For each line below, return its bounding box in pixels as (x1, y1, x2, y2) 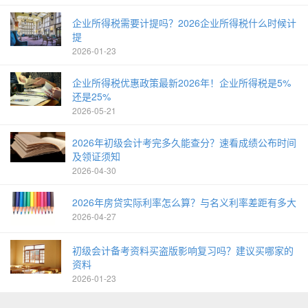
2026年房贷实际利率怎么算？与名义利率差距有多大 (72, 195, 296, 209)
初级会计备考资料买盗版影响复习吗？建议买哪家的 (72, 243, 294, 257)
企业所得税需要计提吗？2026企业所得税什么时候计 (72, 15, 296, 30)
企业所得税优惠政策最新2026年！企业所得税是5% (72, 75, 291, 89)
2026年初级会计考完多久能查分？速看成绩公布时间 (72, 135, 296, 149)
